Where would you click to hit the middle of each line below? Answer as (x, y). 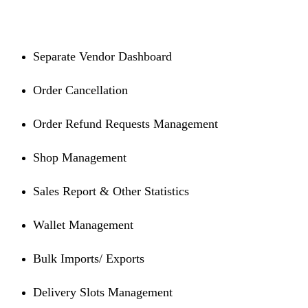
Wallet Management (83, 225)
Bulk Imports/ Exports (89, 259)
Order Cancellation (80, 90)
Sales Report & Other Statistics (111, 191)
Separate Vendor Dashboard (102, 57)
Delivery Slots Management (103, 293)
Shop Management (80, 158)
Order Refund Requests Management (125, 124)
